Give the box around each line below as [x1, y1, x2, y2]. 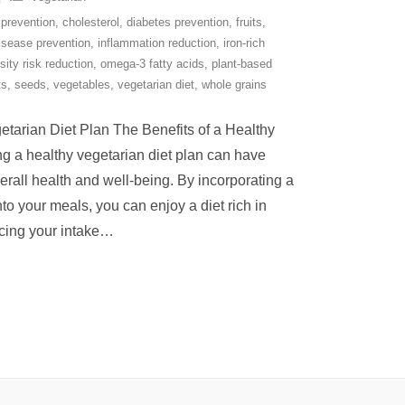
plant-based [212, 57, 272, 71]
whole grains [202, 78, 267, 91]
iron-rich [223, 36, 265, 50]
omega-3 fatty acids [100, 57, 204, 71]
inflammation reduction [98, 36, 216, 50]
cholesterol [62, 15, 119, 29]
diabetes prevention [127, 15, 229, 29]
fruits [236, 15, 262, 29]
